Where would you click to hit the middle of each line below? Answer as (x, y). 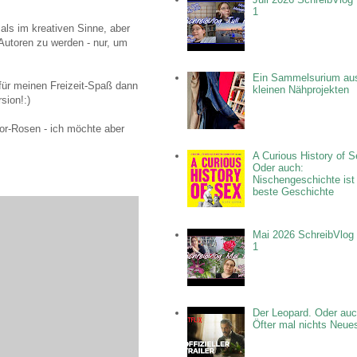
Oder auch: (279, 168)
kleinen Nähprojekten (301, 90)
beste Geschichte (294, 192)
